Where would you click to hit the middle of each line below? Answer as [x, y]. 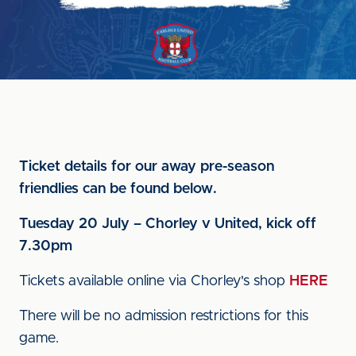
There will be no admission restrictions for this [164, 316]
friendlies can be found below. [118, 189]
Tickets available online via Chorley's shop [154, 281]
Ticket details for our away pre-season [147, 167]
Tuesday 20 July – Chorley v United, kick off [168, 224]
